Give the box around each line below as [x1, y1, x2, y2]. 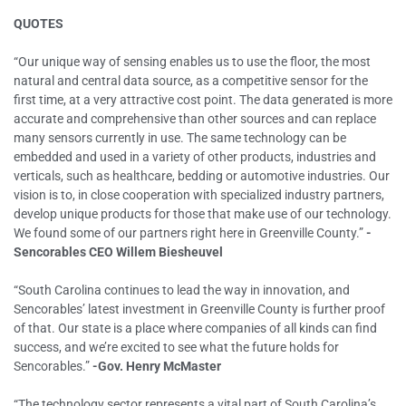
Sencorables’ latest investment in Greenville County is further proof [14, 302, 385, 316]
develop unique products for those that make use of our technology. [14, 207, 391, 221]
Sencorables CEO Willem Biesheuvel [14, 245, 223, 259]
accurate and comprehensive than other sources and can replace [14, 111, 376, 126]
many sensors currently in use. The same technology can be [14, 130, 346, 145]
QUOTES [14, 16, 63, 31]
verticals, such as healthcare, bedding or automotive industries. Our [14, 169, 390, 183]
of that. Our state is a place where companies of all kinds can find [14, 321, 377, 335]
